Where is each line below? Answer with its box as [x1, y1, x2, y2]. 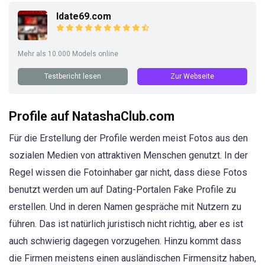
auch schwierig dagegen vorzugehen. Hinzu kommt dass [9, 235, 241, 247]
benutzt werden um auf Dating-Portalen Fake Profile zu [9, 183, 236, 195]
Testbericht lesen [44, 72, 101, 80]
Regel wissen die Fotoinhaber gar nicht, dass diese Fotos [9, 166, 247, 178]
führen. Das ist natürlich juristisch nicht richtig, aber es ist [9, 218, 243, 230]
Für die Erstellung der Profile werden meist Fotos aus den [9, 132, 248, 144]
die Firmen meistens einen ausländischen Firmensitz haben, [9, 252, 256, 264]
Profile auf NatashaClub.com [9, 108, 174, 124]
